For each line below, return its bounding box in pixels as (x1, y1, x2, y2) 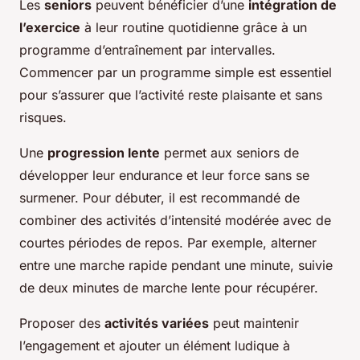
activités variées (104, 315, 209, 332)
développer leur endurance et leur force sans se (19, 167, 309, 184)
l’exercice (19, 19, 80, 36)
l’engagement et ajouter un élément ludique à (19, 337, 290, 354)
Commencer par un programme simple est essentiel (19, 64, 332, 81)
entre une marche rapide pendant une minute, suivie (19, 257, 333, 274)
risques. (19, 109, 67, 126)
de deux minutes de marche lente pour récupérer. (19, 280, 318, 297)
